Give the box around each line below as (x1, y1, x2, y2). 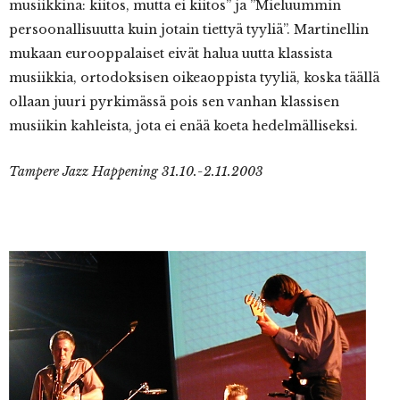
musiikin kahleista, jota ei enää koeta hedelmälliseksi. (9, 118, 358, 135)
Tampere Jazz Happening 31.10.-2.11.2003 (9, 163, 263, 180)
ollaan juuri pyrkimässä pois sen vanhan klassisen (9, 94, 339, 111)
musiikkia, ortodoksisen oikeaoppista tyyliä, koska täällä (9, 70, 379, 87)
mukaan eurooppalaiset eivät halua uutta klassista (9, 46, 332, 62)
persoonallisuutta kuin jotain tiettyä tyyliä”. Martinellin (9, 21, 369, 38)
